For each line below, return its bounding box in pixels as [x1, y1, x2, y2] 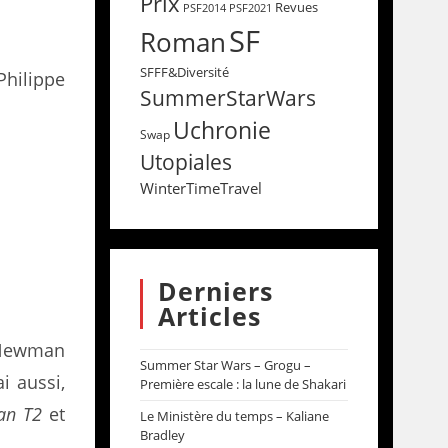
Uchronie [172, 114, 271, 146]
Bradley [139, 426, 185, 444]
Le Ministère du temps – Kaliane [139, 407, 329, 425]
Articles [157, 299, 261, 333]
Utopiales [139, 148, 232, 176]
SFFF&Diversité [139, 63, 229, 81]
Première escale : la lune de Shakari [139, 375, 346, 393]
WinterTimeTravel [139, 178, 262, 198]
